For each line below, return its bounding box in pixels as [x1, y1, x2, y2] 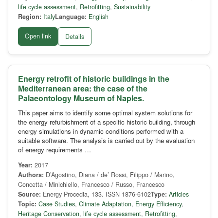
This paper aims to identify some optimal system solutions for [18, 108, 192, 118]
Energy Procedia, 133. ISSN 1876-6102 [41, 190, 151, 199]
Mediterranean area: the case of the [18, 83, 147, 94]
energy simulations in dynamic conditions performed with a [18, 127, 183, 136]
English [89, 12, 109, 21]
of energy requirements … [18, 145, 91, 155]
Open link [25, 32, 51, 41]
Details [65, 32, 84, 41]
